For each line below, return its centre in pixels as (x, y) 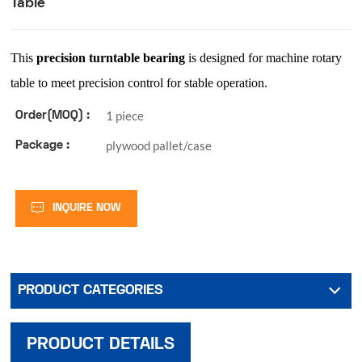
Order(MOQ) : (53, 116)
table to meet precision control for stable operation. (139, 82)
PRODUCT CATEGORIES (91, 290)
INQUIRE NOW (87, 208)
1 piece (124, 116)
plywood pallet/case (158, 146)
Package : (43, 146)
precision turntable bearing (109, 57)
